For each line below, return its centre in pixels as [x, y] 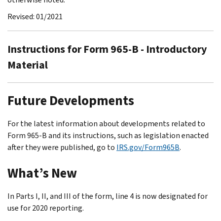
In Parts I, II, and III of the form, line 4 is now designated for [108, 196]
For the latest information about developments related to [106, 123]
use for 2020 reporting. [46, 208]
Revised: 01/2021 [35, 16]
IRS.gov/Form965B [148, 147]
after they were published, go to [62, 147]
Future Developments [71, 100]
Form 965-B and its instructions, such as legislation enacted [108, 135]
